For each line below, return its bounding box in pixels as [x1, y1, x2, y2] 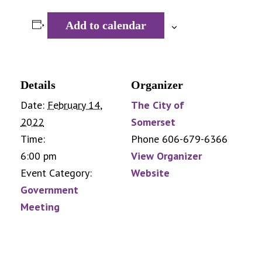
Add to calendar [65, 19, 146, 32]
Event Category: [20, 166, 92, 180]
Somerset [131, 115, 175, 129]
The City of [131, 98, 184, 112]
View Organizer [131, 149, 202, 163]
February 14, [47, 98, 102, 112]
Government [20, 183, 78, 197]
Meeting [20, 200, 60, 214]
